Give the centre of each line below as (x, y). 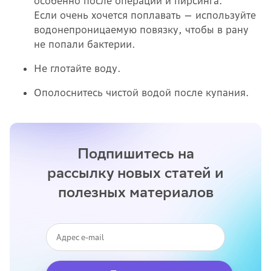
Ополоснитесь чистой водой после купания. (143, 92)
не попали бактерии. (86, 44)
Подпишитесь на (135, 153)
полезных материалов (135, 192)
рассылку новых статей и (135, 172)
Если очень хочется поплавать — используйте (145, 15)
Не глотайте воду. (79, 68)
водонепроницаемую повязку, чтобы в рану (141, 29)
